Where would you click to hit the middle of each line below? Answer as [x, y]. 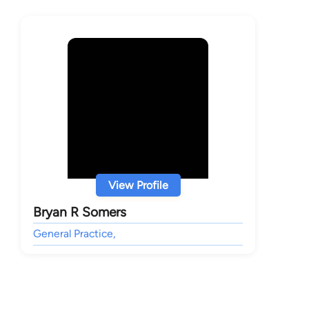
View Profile [138, 186]
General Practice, [74, 234]
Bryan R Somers [80, 212]
